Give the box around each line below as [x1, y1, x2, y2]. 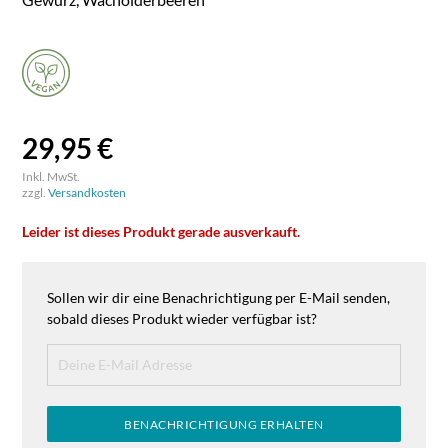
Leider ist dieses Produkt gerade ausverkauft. [22, 223, 301, 241]
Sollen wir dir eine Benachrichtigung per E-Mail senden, [47, 289, 391, 307]
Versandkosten [48, 185, 127, 201]
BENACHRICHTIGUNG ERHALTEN [124, 417, 324, 433]
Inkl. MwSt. [22, 169, 81, 185]
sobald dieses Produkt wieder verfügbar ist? [47, 310, 318, 328]
